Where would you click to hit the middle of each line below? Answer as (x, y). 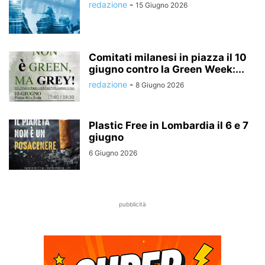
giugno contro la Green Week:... (167, 70)
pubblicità (132, 204)
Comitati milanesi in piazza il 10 (168, 58)
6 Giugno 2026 (113, 153)
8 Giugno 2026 (160, 85)
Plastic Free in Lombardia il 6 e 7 (169, 126)
